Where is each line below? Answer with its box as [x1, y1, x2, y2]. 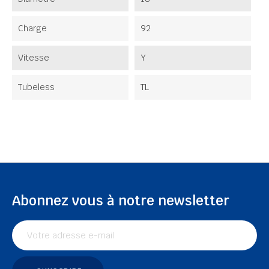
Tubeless [18, 81, 55, 92]
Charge [18, 22, 47, 34]
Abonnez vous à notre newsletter [12, 191, 229, 210]
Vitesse [18, 52, 49, 63]
